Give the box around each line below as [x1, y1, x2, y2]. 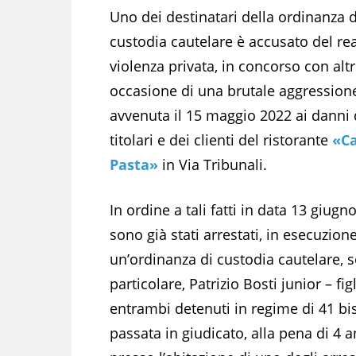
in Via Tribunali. [158, 154, 267, 174]
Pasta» [110, 154, 158, 174]
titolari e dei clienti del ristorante [110, 130, 328, 149]
